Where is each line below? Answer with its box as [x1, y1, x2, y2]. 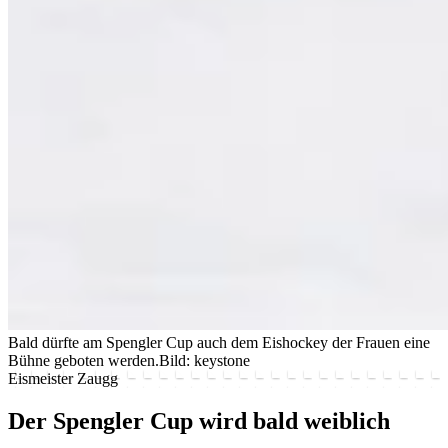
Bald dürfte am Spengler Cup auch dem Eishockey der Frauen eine [8, 333, 430, 351]
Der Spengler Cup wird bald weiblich [8, 407, 390, 434]
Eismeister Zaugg [8, 369, 118, 387]
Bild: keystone [159, 351, 250, 369]
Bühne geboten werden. [8, 351, 159, 369]
